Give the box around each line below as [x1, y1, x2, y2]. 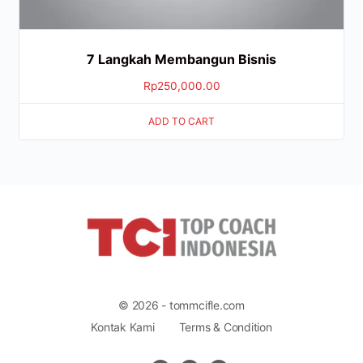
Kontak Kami [91, 320, 155, 335]
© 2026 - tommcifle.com [118, 298, 245, 313]
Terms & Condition [178, 320, 272, 335]
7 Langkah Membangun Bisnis [87, 50, 276, 67]
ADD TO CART [148, 115, 215, 128]
